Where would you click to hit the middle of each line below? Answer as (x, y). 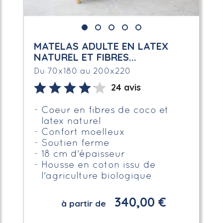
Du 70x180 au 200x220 (82, 71)
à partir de (84, 203)
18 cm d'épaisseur (83, 154)
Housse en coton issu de (98, 165)
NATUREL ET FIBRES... (85, 57)
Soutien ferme (75, 143)
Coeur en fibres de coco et (105, 111)
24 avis (126, 87)
